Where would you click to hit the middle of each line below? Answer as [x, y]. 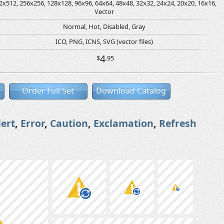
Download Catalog [131, 90]
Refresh [178, 123]
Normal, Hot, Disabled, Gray [104, 26]
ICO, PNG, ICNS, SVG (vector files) [104, 41]
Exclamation [123, 123]
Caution [69, 123]
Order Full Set [48, 90]
